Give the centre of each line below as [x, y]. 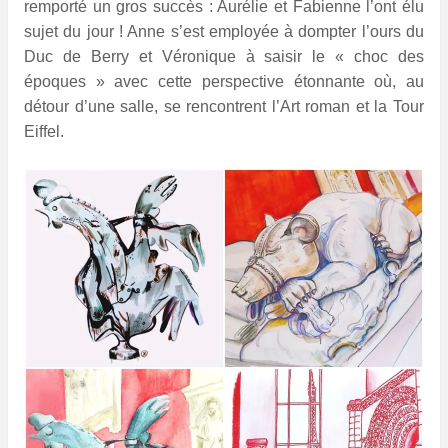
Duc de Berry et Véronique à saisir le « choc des [224, 57]
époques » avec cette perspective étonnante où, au [224, 82]
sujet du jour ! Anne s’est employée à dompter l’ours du [224, 32]
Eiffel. [44, 132]
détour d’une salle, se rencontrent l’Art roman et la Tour [224, 107]
